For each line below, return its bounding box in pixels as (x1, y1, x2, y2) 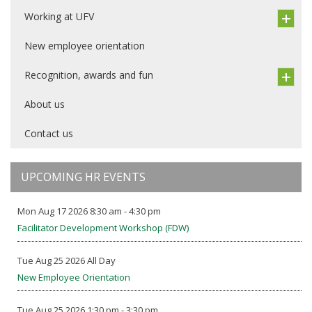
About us (24, 97, 65, 111)
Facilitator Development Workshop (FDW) (17, 221, 189, 234)
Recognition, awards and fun (24, 68, 153, 81)
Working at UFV (24, 10, 94, 23)
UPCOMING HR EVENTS (21, 169, 146, 185)
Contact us (24, 127, 73, 140)
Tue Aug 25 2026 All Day (17, 254, 116, 267)
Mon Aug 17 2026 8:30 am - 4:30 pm (17, 205, 161, 217)
